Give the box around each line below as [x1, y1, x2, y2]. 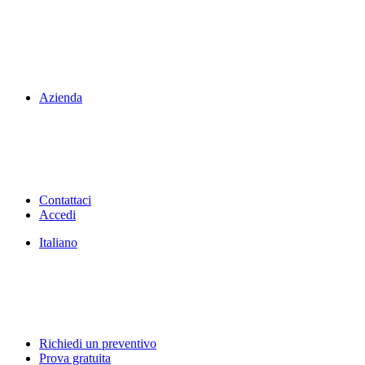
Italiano [39, 235, 77, 249]
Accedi [39, 208, 76, 222]
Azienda [39, 90, 82, 104]
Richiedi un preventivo [39, 336, 156, 350]
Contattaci [39, 193, 91, 207]
